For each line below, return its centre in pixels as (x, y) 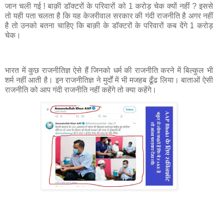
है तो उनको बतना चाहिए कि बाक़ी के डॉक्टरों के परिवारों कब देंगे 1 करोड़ (109, 26)
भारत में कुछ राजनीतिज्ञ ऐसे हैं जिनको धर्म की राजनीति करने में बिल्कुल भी (109, 70)
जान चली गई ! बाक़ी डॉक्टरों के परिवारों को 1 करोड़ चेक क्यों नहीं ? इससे (109, 6)
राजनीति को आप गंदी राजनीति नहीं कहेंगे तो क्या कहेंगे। (82, 90)
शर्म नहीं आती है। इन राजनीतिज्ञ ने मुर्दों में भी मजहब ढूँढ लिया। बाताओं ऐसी (109, 80)
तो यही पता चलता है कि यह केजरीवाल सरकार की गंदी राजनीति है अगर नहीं (109, 16)
